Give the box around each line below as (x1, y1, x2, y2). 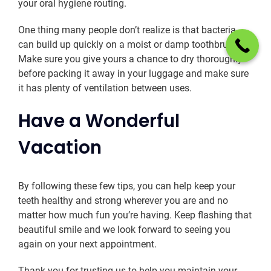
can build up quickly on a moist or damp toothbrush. (18, 39, 241, 51)
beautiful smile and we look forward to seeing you (18, 223, 230, 235)
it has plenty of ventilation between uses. (18, 82, 192, 94)
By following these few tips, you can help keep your (18, 180, 235, 192)
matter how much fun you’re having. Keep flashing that (18, 209, 252, 221)
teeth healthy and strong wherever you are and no (18, 194, 228, 206)
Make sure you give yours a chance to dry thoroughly (18, 53, 243, 65)
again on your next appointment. (18, 238, 157, 250)
